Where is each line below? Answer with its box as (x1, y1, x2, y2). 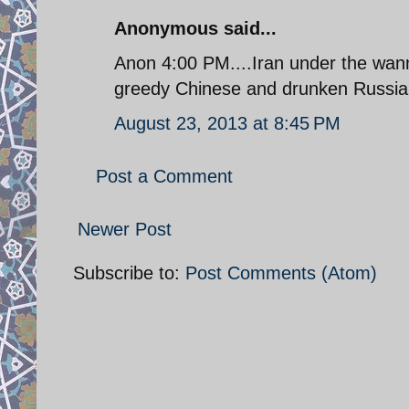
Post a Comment (96, 165, 233, 186)
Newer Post (78, 218, 172, 239)
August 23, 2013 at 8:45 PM (114, 112, 341, 133)
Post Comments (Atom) (185, 262, 377, 283)
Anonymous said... (114, 17, 277, 38)
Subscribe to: (73, 262, 185, 283)
